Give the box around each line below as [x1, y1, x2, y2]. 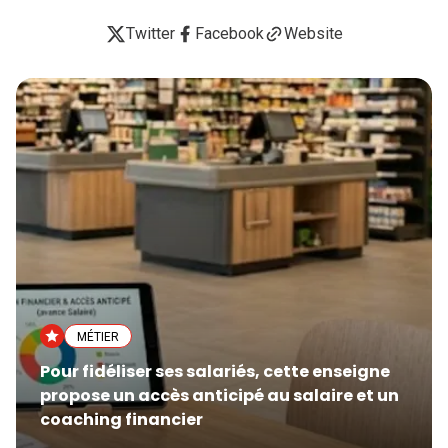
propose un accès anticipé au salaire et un [40, 384, 399, 407]
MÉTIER [77, 330, 119, 344]
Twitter [125, 24, 175, 43]
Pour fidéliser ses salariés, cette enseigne [40, 360, 390, 383]
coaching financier [40, 408, 203, 431]
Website [283, 24, 343, 43]
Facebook [194, 24, 264, 43]
